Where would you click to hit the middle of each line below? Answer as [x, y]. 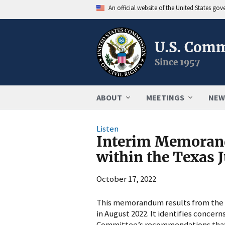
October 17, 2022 [126, 179]
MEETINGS [165, 97]
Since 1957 [177, 62]
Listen [107, 129]
